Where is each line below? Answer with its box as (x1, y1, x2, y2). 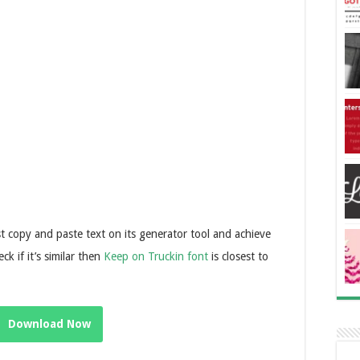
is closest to (208, 250, 268, 263)
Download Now (8, 317, 91, 330)
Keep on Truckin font (104, 250, 208, 263)
